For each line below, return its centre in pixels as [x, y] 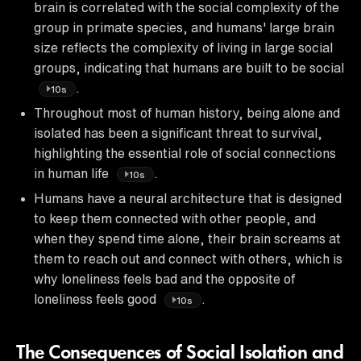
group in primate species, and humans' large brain [184, 27]
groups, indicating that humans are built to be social [189, 67]
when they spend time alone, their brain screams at [187, 238]
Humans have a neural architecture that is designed [188, 198]
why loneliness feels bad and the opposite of [164, 278]
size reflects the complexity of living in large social [183, 47]
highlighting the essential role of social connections [185, 153]
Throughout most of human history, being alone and [187, 112]
